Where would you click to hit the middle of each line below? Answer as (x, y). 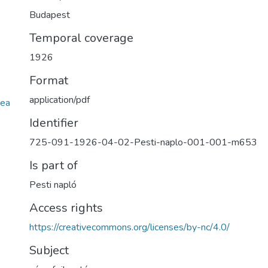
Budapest (50, 15)
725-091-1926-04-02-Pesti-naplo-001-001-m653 (143, 142)
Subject (49, 250)
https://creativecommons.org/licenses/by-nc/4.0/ (130, 227)
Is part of (54, 165)
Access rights (66, 208)
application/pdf (60, 100)
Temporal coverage (81, 38)
